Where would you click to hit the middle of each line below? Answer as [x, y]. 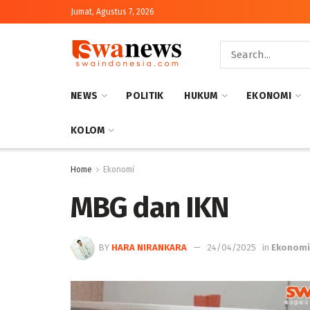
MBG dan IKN [150, 208]
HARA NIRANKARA [149, 247]
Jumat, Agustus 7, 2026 [112, 12]
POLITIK [145, 96]
